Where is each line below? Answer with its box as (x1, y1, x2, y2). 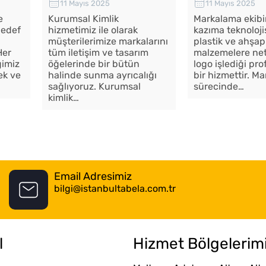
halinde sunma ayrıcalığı (48, 69, 157, 81)
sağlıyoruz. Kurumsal (48, 81, 141, 93)
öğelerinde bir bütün (48, 58, 140, 70)
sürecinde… (194, 81, 245, 93)
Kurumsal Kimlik (48, 13, 119, 25)
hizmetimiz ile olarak (48, 24, 138, 36)
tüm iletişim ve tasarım (48, 47, 149, 59)
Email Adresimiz (54, 170, 132, 183)
